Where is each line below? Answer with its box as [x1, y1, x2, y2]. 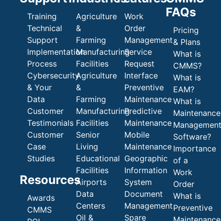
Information [124, 165, 168, 175]
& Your [27, 82, 52, 92]
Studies [27, 153, 55, 163]
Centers [75, 201, 105, 211]
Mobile [124, 130, 150, 140]
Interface [124, 71, 158, 80]
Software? [173, 132, 211, 142]
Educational [75, 153, 120, 163]
